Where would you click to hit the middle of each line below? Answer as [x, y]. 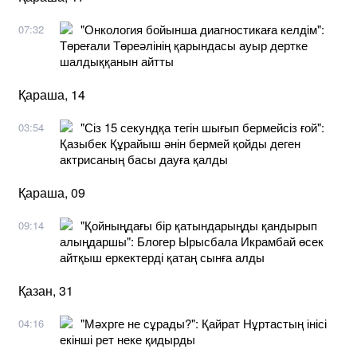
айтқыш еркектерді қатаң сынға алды [162, 257]
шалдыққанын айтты [117, 61]
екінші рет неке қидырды [127, 339]
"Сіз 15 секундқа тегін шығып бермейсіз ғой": [202, 127]
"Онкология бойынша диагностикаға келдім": [202, 29]
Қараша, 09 [52, 192]
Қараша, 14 [52, 94]
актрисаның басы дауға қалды [144, 159]
